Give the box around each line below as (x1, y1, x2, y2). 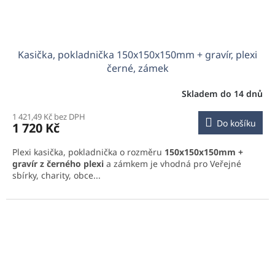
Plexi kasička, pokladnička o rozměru (12, 146, 165, 158)
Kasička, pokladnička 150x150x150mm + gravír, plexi (18, 48, 257, 62)
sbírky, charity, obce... (12, 169, 101, 182)
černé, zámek (106, 61, 169, 76)
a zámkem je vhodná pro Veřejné (104, 158, 241, 170)
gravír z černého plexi (12, 158, 104, 170)
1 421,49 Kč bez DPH (12, 111, 85, 123)
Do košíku (217, 117, 256, 130)
